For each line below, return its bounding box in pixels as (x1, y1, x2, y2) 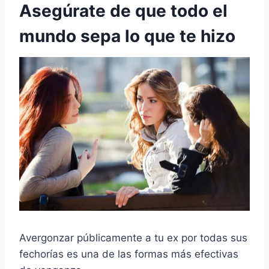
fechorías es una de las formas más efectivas (19, 248, 238, 261)
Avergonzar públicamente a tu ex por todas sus (19, 232, 247, 244)
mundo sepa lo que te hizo (19, 25, 235, 46)
